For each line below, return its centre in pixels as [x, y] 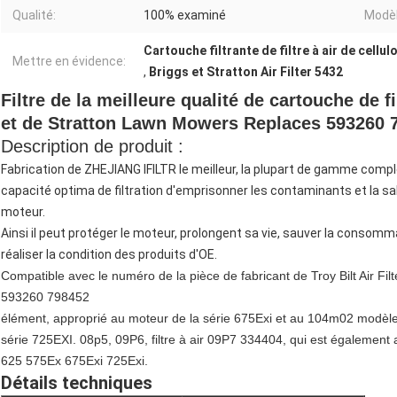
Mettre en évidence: [69, 62]
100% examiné [185, 16]
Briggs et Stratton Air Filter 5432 [246, 72]
